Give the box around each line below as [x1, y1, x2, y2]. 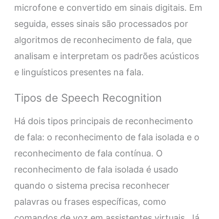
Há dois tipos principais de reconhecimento [14, 116, 193, 127]
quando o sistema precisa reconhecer [14, 180, 170, 191]
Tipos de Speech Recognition [14, 91, 162, 105]
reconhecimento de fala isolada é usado [14, 164, 178, 175]
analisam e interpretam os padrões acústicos [14, 51, 199, 62]
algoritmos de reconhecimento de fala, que [14, 35, 192, 45]
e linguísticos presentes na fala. [14, 67, 144, 78]
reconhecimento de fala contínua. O [14, 148, 163, 159]
